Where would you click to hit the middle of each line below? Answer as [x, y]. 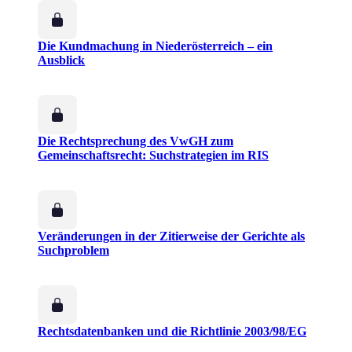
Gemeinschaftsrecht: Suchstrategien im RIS [153, 156]
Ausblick [61, 60]
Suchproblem [73, 251]
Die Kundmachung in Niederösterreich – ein [155, 46]
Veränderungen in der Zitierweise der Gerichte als [171, 236]
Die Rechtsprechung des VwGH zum [136, 141]
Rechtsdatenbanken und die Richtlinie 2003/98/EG [172, 332]
